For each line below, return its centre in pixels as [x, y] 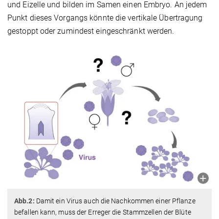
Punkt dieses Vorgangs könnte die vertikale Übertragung [105, 18]
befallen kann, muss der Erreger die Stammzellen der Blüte [103, 212]
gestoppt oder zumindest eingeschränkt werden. [91, 31]
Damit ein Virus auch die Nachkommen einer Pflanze [115, 201]
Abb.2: [24, 201]
